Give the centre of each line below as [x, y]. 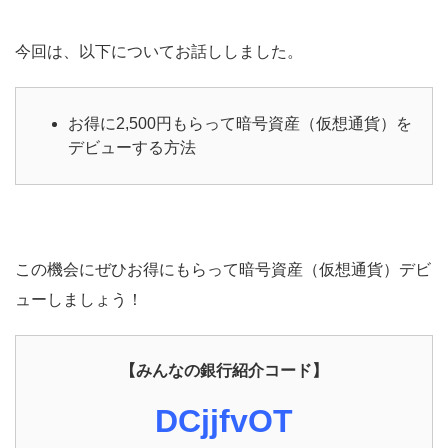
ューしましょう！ [79, 299]
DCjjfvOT [224, 420]
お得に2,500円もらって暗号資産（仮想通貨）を [240, 123]
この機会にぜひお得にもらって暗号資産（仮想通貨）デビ [223, 269]
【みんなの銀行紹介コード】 [224, 370]
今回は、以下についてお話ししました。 [159, 51]
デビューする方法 [132, 147]
